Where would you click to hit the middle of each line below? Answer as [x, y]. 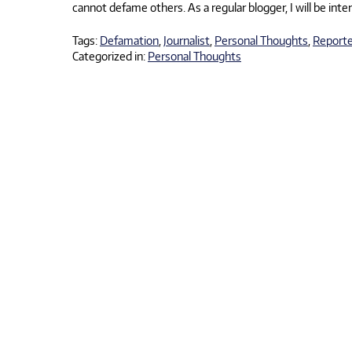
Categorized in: [110, 56]
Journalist [187, 40]
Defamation [129, 40]
